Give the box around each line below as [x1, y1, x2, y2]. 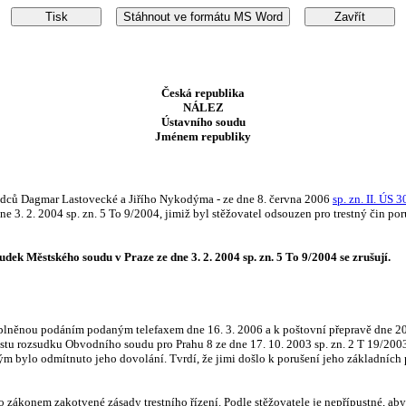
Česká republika [161, 86, 245, 100]
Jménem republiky [155, 130, 251, 143]
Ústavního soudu [160, 115, 246, 129]
